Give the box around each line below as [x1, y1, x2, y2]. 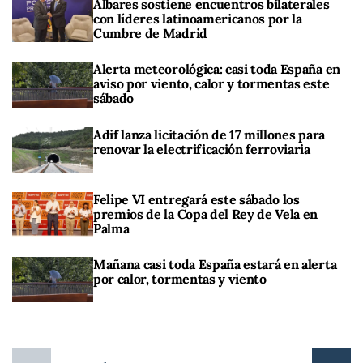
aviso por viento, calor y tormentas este [93, 75, 330, 92]
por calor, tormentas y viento [93, 271, 267, 287]
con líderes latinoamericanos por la [93, 11, 302, 27]
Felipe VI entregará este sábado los [93, 190, 300, 207]
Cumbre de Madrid [93, 25, 207, 41]
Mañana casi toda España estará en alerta [93, 256, 337, 272]
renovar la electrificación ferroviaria [93, 140, 310, 157]
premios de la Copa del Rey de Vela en [93, 205, 318, 222]
